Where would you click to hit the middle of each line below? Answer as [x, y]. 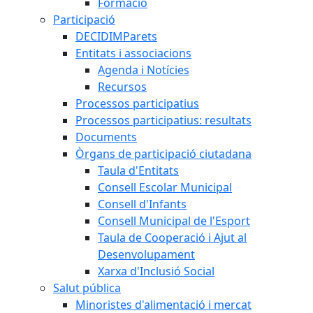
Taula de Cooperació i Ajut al [172, 238]
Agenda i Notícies [144, 70]
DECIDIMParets [116, 36]
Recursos [122, 87]
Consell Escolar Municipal [165, 187]
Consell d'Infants [142, 204]
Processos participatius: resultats [163, 120]
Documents [106, 137]
